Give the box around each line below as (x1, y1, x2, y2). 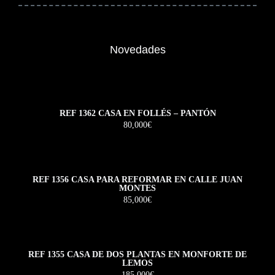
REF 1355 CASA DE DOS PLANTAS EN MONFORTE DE (28, 249, 247, 259)
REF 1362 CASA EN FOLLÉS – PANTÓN (59, 108, 216, 118)
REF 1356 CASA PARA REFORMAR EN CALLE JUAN (33, 174, 242, 184)
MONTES (119, 183, 156, 193)
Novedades (109, 43, 166, 56)
